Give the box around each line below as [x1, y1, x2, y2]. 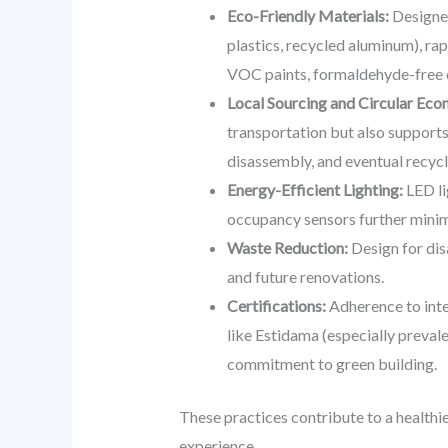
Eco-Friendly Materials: [226, 6, 389, 26]
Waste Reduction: [226, 238, 348, 258]
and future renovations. [226, 267, 384, 287]
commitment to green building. [226, 354, 437, 374]
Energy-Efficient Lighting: [226, 180, 403, 200]
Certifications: [226, 296, 326, 316]
